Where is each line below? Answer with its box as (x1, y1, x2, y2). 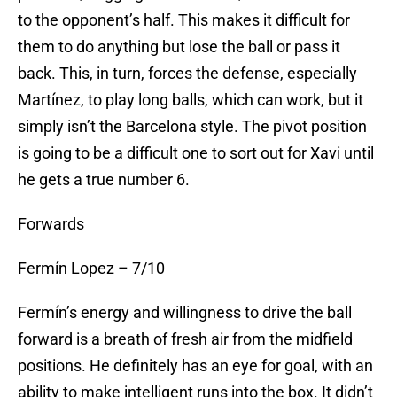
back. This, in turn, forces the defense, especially (18, 64, 357, 83)
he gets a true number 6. (18, 170, 190, 190)
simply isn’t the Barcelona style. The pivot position (18, 117, 367, 136)
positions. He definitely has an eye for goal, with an (18, 356, 373, 376)
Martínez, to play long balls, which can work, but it (18, 90, 363, 110)
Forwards (18, 214, 84, 234)
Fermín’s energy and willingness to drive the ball (18, 303, 352, 323)
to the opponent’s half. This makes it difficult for (18, 11, 350, 30)
